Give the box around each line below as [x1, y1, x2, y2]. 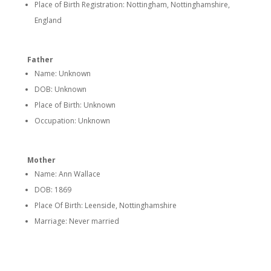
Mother [27, 155, 56, 165]
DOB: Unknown [34, 84, 87, 94]
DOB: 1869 [34, 184, 71, 195]
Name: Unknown [34, 68, 91, 79]
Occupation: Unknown [34, 116, 110, 126]
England [34, 15, 62, 25]
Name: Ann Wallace [34, 169, 100, 179]
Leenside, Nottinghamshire [84, 200, 177, 211]
